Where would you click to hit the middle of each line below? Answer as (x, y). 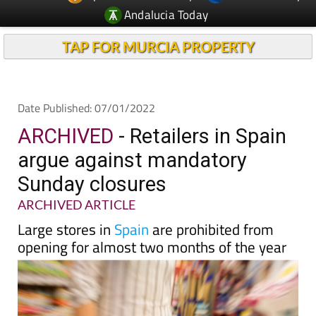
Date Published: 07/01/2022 (86, 82)
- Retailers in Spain (200, 110)
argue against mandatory (132, 134)
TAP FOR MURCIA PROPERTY (158, 20)
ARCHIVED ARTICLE (77, 178)
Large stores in (66, 203)
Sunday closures (92, 158)
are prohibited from (211, 203)
